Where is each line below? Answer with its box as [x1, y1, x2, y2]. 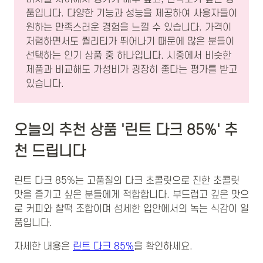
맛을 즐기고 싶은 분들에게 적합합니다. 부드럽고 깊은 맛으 [14, 189, 249, 200]
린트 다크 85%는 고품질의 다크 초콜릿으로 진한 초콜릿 [14, 175, 240, 186]
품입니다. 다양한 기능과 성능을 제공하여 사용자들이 [26, 8, 237, 19]
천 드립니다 [14, 143, 86, 160]
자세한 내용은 [14, 241, 73, 252]
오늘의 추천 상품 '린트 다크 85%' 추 [14, 122, 238, 139]
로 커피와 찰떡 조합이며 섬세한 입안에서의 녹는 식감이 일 [14, 203, 249, 214]
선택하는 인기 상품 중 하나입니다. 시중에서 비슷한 [26, 50, 231, 62]
